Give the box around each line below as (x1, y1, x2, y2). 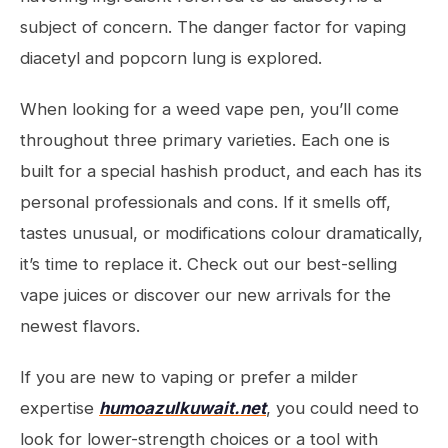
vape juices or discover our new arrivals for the (20, 285, 391, 305)
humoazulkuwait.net (99, 398, 266, 418)
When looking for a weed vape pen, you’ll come (20, 99, 399, 119)
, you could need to (266, 398, 419, 418)
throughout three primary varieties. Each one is (20, 130, 390, 150)
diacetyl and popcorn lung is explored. (20, 48, 322, 68)
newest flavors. (20, 316, 140, 336)
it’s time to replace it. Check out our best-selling (20, 254, 397, 274)
